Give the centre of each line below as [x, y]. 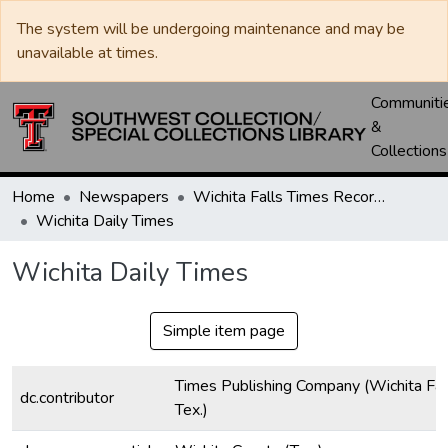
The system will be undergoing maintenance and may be [211, 29]
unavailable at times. [87, 53]
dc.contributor [67, 398]
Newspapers [124, 197]
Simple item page [224, 331]
